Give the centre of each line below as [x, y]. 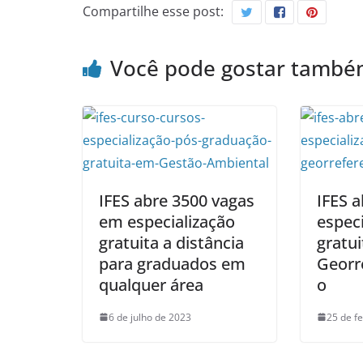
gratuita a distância [171, 242]
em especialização [167, 221]
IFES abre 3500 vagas [177, 200]
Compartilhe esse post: [153, 11]
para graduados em [172, 263]
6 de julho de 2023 [150, 317]
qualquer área [151, 284]
